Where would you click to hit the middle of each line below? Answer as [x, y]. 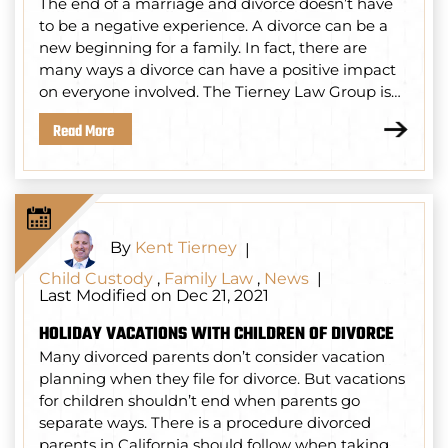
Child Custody [96, 279]
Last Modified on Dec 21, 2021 [154, 296]
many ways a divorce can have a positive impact [217, 70]
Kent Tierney [186, 248]
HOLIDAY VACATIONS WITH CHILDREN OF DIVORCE [216, 335]
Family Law [208, 279]
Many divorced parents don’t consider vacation [212, 357]
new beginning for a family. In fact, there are [203, 48]
